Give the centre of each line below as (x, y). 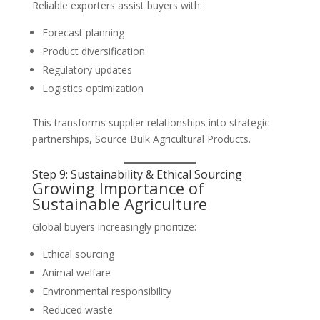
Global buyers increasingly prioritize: (114, 227)
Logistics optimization (92, 88)
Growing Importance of (118, 188)
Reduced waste (77, 310)
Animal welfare (76, 272)
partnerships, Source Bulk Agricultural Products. (141, 139)
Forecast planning (83, 32)
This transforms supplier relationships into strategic (150, 122)
